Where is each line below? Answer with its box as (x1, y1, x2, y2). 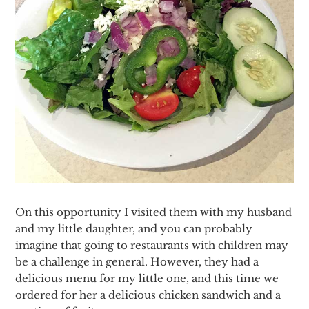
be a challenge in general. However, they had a (15, 255, 259, 269)
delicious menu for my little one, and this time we (15, 272, 279, 286)
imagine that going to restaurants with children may (15, 239, 289, 252)
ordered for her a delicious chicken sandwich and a (15, 288, 281, 302)
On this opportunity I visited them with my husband (15, 206, 292, 219)
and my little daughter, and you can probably (15, 222, 253, 236)
